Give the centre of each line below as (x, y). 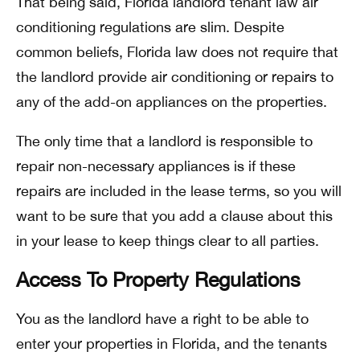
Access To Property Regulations (158, 279)
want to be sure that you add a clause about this (174, 216)
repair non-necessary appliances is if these (156, 166)
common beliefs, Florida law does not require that (177, 52)
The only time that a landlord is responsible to (164, 141)
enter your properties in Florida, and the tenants (172, 344)
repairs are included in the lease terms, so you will (179, 191)
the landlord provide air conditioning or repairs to (175, 77)
